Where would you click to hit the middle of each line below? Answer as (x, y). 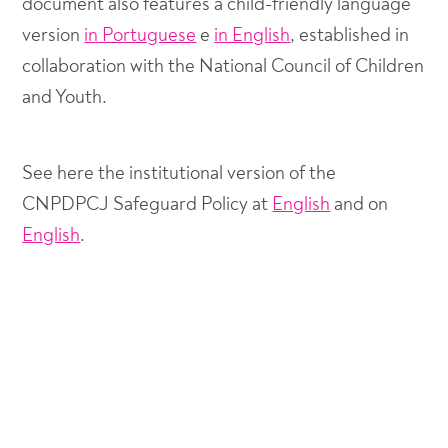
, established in (350, 35)
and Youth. (65, 97)
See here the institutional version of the (179, 173)
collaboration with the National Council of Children (223, 66)
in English (252, 35)
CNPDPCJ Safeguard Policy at (147, 204)
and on (359, 204)
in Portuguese (140, 35)
